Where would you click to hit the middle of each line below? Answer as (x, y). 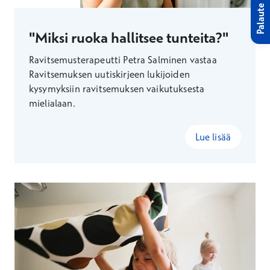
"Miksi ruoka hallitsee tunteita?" (129, 37)
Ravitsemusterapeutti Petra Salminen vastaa (123, 60)
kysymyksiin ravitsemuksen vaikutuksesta (117, 89)
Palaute (260, 19)
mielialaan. (52, 103)
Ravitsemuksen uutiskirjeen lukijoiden (109, 74)
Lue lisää (213, 137)
